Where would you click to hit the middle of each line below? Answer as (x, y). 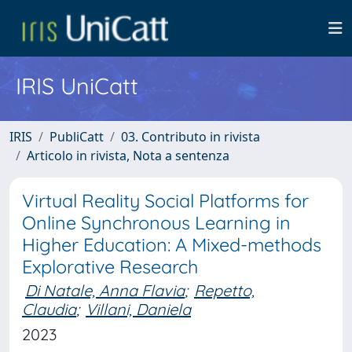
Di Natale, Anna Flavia (105, 290)
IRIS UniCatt (77, 86)
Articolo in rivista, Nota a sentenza (128, 156)
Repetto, (224, 290)
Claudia (49, 309)
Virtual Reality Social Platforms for (165, 201)
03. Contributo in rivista (191, 137)
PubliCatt (77, 137)
